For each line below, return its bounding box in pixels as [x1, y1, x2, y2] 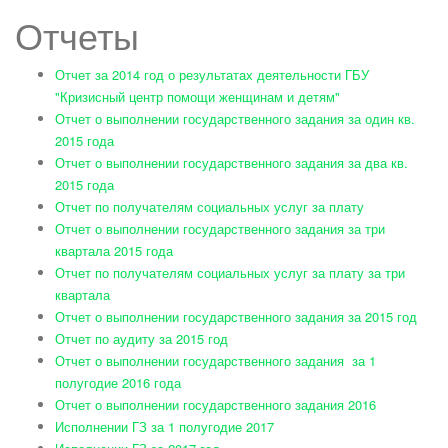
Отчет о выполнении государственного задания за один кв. [55, 109, 415, 129]
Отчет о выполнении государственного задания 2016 [55, 395, 376, 415]
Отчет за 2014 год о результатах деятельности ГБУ [55, 65, 369, 85]
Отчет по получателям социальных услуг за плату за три [55, 263, 405, 283]
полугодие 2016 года [55, 373, 181, 393]
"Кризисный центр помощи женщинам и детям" [55, 87, 340, 107]
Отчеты [15, 9, 139, 61]
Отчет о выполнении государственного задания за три [55, 219, 385, 239]
